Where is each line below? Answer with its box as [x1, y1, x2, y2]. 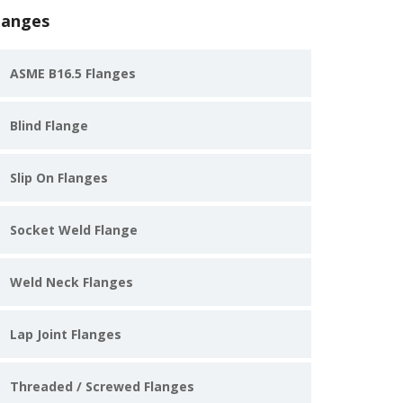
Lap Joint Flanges [10, 326, 121, 343]
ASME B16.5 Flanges [10, 65, 136, 82]
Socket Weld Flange [10, 221, 138, 238]
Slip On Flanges [10, 169, 108, 186]
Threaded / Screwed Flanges [10, 378, 194, 395]
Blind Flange [10, 117, 88, 134]
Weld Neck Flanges [10, 273, 133, 291]
